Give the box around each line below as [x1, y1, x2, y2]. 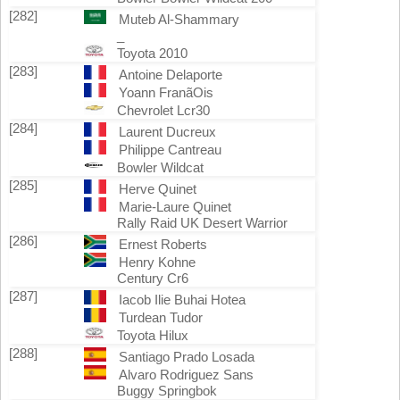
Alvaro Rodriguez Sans [118, 367, 254, 382]
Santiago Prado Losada [118, 349, 254, 364]
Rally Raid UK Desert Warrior [117, 215, 287, 230]
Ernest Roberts [118, 237, 207, 252]
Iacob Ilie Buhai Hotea [118, 292, 246, 307]
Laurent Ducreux [118, 124, 216, 139]
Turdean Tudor [118, 310, 203, 325]
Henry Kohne [118, 254, 196, 270]
